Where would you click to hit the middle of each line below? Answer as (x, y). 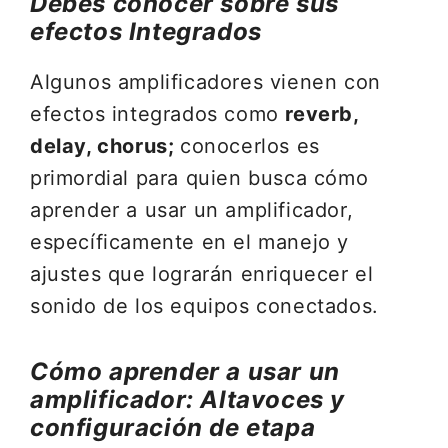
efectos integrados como (158, 114)
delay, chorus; (105, 146)
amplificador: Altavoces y (188, 399)
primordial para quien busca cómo (199, 178)
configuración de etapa (173, 427)
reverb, (322, 114)
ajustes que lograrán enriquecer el (202, 274)
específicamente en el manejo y (190, 242)
